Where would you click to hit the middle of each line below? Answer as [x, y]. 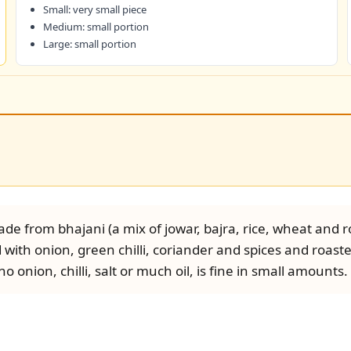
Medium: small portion [96, 27]
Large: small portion [90, 44]
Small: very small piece [95, 9]
